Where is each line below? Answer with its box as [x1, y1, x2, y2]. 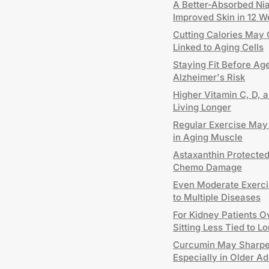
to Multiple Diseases [173, 192, 261, 203]
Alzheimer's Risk [173, 71, 245, 83]
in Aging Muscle [173, 131, 243, 143]
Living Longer [173, 101, 231, 113]
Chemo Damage [173, 162, 242, 173]
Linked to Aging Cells [173, 41, 264, 53]
